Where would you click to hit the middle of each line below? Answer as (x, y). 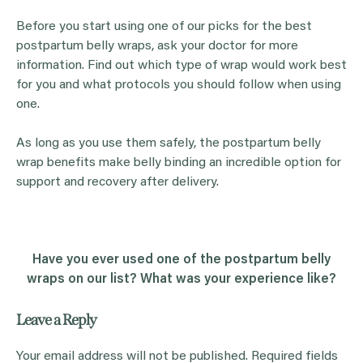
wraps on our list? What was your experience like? (181, 280)
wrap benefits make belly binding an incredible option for (179, 163)
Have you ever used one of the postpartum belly (181, 261)
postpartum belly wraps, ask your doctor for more (157, 47)
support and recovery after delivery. (117, 183)
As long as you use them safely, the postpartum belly (169, 144)
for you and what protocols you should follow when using (179, 85)
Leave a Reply (56, 320)
